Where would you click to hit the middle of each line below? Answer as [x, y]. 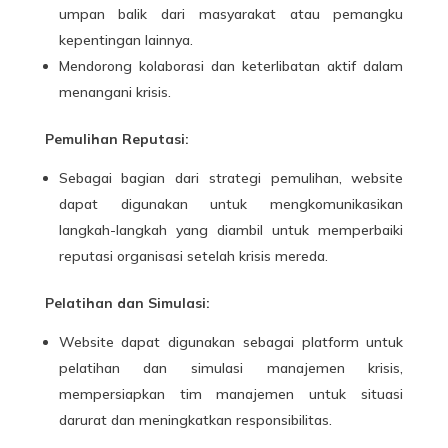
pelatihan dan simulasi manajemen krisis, [231, 367]
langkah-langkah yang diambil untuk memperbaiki [231, 229]
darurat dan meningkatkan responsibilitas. [195, 419]
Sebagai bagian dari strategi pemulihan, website [231, 177]
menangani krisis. [114, 91]
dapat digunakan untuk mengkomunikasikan [231, 203]
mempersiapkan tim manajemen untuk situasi [231, 393]
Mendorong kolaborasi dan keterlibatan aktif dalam [231, 65]
